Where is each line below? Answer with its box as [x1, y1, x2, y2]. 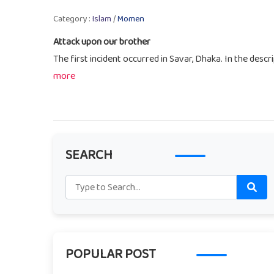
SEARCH [65, 144, 113, 167]
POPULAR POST [65, 243, 156, 266]
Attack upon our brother [53, 34, 150, 50]
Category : [53, 12, 92, 26]
